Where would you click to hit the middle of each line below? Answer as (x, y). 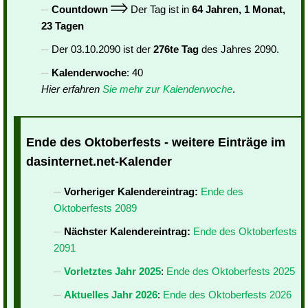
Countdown (80, 9)
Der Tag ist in (160, 9)
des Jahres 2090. (239, 49)
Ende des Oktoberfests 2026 (227, 295)
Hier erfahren (72, 89)
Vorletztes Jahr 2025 (112, 272)
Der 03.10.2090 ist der (102, 49)
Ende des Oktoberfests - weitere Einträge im (156, 143)
